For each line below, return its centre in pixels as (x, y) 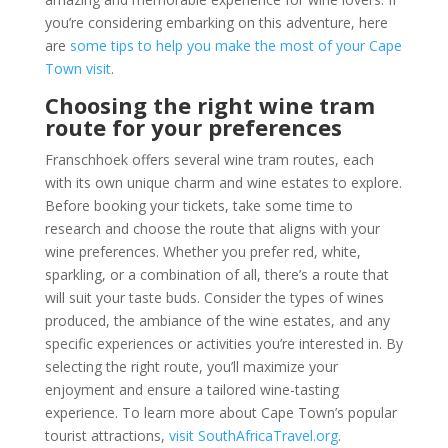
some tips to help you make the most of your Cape (235, 45)
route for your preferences (193, 126)
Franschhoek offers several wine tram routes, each (209, 159)
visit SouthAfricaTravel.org (253, 435)
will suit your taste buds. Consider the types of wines (214, 297)
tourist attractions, (106, 435)
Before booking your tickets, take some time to (198, 205)
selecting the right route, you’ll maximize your (191, 366)
